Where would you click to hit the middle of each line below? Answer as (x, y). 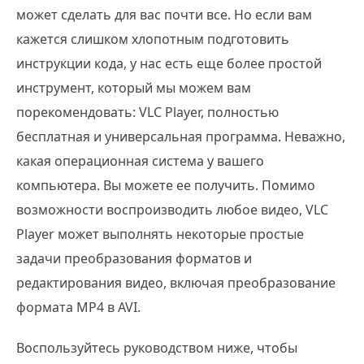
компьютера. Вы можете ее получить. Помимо (166, 186)
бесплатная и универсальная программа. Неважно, (181, 137)
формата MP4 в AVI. (78, 308)
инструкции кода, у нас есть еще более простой (169, 64)
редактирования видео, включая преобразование (176, 283)
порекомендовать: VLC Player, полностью (147, 113)
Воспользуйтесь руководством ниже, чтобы (157, 348)
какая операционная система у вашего (140, 161)
